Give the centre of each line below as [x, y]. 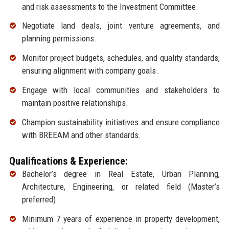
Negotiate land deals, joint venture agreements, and [121, 26]
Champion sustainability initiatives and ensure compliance [121, 122]
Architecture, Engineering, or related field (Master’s [121, 186]
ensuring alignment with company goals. [90, 71]
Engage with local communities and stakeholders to [121, 90]
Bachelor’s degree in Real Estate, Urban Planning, [121, 174]
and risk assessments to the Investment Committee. [110, 6]
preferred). [40, 199]
